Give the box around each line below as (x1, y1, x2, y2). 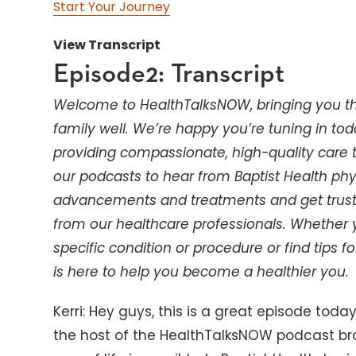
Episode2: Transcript (53, 60, 285, 87)
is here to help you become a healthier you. (53, 261, 350, 281)
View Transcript (53, 35, 161, 54)
